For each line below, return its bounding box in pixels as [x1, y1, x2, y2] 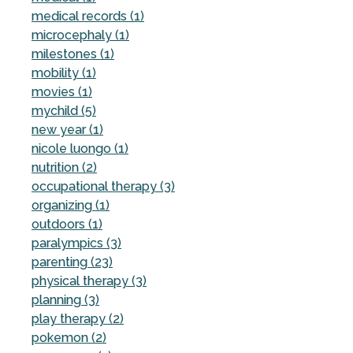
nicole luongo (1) [32, 140, 128, 156]
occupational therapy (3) [32, 178, 175, 194]
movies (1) [32, 84, 92, 99]
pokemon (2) [32, 329, 106, 345]
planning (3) [32, 292, 99, 307]
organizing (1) [32, 197, 110, 213]
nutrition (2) [32, 159, 97, 175]
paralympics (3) [32, 235, 121, 251]
